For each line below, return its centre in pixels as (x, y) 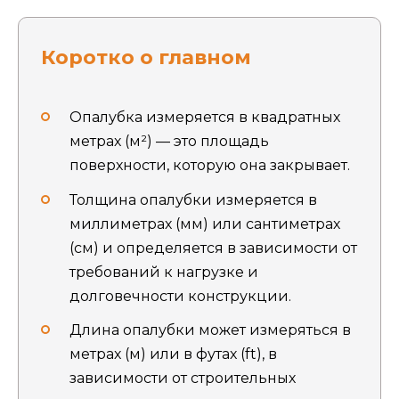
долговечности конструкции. (180, 296)
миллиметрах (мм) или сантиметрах (205, 224)
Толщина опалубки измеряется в (193, 199)
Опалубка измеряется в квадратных (205, 118)
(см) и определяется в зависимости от (213, 248)
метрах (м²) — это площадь (169, 142)
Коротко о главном (146, 57)
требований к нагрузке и (164, 272)
